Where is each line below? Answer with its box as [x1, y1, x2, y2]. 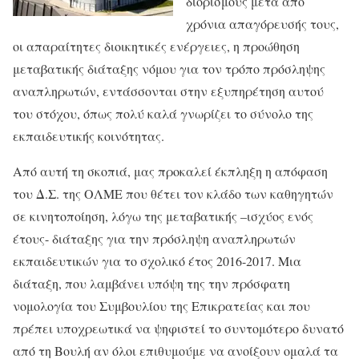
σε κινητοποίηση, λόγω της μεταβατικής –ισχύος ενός [13, 208, 313, 224]
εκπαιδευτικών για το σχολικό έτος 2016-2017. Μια [13, 252, 301, 269]
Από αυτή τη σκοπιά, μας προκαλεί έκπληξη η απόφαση [13, 163, 328, 179]
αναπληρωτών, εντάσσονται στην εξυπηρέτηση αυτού [13, 83, 324, 99]
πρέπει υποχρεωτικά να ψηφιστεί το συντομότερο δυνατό [13, 320, 344, 337]
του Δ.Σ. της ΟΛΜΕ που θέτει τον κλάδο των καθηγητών [13, 185, 333, 202]
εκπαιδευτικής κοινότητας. [13, 127, 164, 144]
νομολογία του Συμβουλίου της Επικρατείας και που [13, 297, 310, 314]
